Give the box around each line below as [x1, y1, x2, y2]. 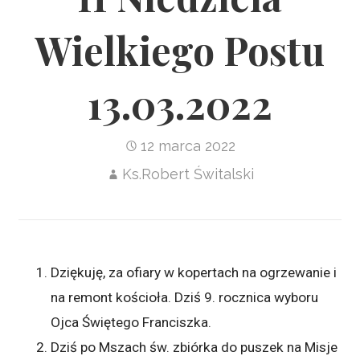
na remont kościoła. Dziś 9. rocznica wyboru [51, 288, 319, 305]
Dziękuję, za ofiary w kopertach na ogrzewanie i [51, 264, 337, 280]
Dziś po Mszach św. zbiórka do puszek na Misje [51, 338, 338, 355]
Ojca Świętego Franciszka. [51, 313, 212, 330]
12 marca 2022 [140, 137, 235, 154]
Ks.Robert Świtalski [121, 165, 254, 182]
